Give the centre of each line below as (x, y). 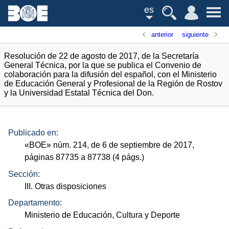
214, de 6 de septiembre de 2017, (133, 145)
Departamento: (35, 203)
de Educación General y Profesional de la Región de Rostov (113, 84)
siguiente (195, 35)
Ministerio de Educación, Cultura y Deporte (102, 215)
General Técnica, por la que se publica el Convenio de (103, 65)
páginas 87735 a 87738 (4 (73, 157)
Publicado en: (33, 133)
